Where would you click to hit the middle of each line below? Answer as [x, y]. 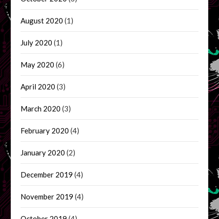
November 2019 [47, 196]
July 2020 [37, 42]
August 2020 [42, 20]
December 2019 [47, 174]
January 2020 [43, 152]
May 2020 [38, 64]
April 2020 [38, 86]
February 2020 [45, 130]
